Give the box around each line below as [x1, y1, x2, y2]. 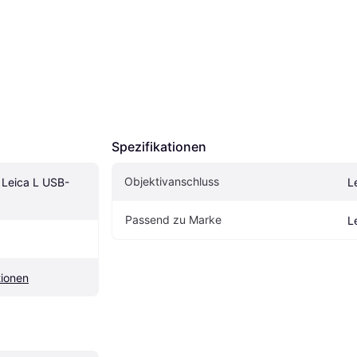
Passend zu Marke [125, 213, 222, 226]
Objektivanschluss [124, 175, 219, 188]
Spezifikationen [112, 139, 206, 155]
